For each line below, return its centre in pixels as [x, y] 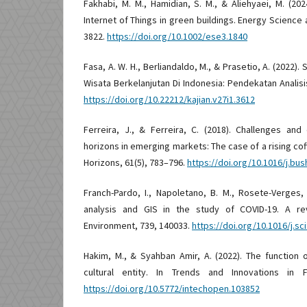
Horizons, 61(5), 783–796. [135, 162]
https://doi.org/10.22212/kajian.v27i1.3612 [169, 99]
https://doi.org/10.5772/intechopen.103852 [172, 288]
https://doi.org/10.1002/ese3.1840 [177, 36]
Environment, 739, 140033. [138, 225]
